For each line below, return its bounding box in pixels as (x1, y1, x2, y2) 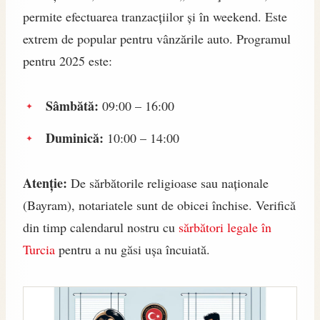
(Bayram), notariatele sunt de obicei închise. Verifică (23, 196, 296, 214)
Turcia (23, 241, 55, 259)
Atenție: (23, 174, 67, 193)
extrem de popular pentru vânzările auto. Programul (23, 30, 291, 48)
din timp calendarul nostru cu (23, 219, 179, 236)
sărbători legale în (179, 219, 271, 236)
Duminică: (46, 129, 104, 148)
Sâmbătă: (46, 96, 99, 116)
